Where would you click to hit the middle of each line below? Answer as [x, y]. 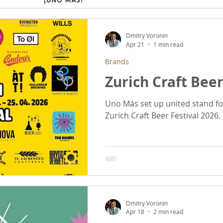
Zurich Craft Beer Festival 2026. [163, 115]
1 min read [168, 44]
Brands [117, 61]
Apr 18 [135, 212]
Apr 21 [135, 44]
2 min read [168, 212]
